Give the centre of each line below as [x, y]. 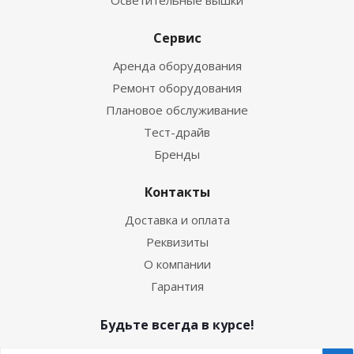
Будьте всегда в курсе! [177, 325]
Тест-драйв [177, 132]
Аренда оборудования [177, 66]
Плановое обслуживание [177, 110]
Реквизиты [177, 242]
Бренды [177, 154]
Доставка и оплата [177, 220]
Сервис [177, 38]
